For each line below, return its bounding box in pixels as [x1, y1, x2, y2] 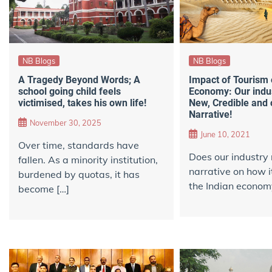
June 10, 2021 [200, 129, 250, 139]
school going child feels [18, 86, 121, 98]
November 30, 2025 [30, 117, 101, 127]
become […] [18, 182, 69, 195]
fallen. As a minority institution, [18, 153, 158, 166]
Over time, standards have [18, 138, 139, 151]
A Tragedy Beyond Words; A [18, 74, 140, 86]
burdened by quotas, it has [18, 168, 140, 180]
